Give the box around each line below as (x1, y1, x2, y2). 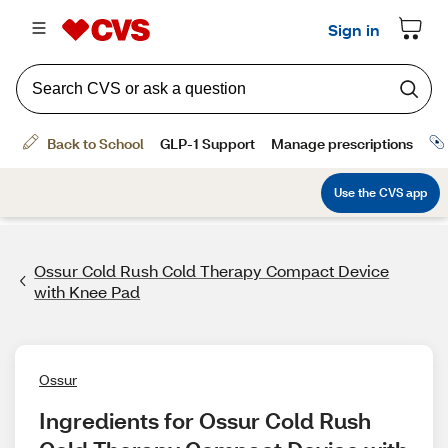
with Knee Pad (34, 281, 141, 302)
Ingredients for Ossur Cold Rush (39, 406, 371, 435)
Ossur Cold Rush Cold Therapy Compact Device (34, 260, 390, 281)
